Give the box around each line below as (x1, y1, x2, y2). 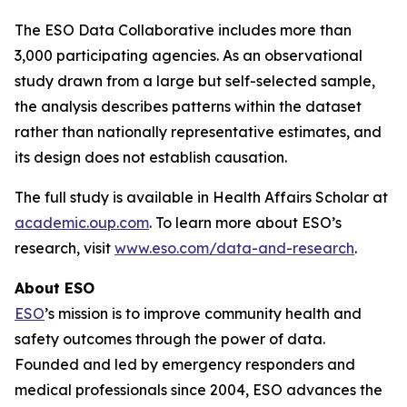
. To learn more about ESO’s (149, 213, 342, 232)
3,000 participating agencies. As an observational (15, 46, 362, 65)
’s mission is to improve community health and (45, 304, 362, 323)
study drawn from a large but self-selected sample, (15, 72, 375, 90)
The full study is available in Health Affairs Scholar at (15, 188, 388, 206)
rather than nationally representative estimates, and (15, 123, 382, 141)
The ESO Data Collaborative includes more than (15, 21, 352, 39)
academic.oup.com (15, 213, 149, 232)
